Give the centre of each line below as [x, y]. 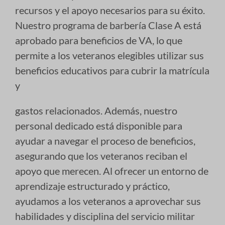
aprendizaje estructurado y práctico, [92, 186]
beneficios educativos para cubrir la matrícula [112, 70]
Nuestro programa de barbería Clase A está [108, 25]
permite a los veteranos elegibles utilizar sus [109, 55]
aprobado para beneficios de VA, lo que [99, 40]
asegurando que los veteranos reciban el [101, 155]
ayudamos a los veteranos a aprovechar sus [108, 201]
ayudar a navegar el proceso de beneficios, [105, 140]
